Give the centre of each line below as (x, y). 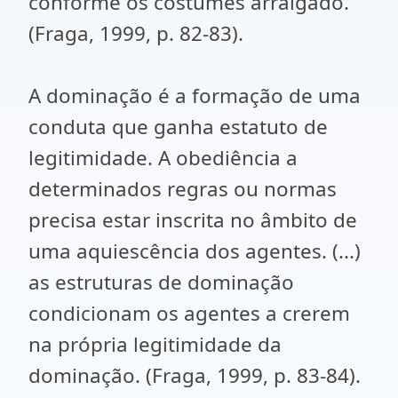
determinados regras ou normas (183, 189)
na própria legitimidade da (155, 344)
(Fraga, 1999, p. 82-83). (136, 33)
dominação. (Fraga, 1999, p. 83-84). (195, 375)
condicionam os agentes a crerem (189, 313)
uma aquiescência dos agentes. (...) (195, 251)
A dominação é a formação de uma (195, 96)
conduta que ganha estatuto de (178, 127)
